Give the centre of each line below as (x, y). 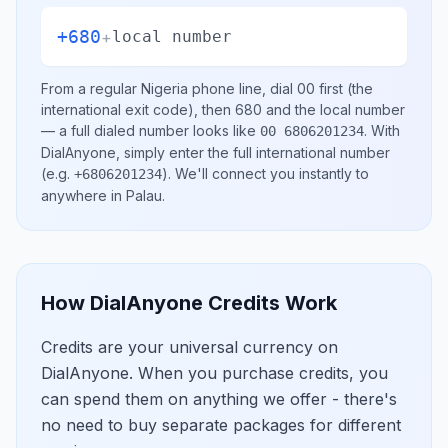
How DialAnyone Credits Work (189, 303)
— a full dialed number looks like (150, 130)
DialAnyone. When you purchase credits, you (214, 373)
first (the (344, 88)
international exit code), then (138, 109)
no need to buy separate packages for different (221, 425)
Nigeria (164, 88)
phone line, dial (242, 88)
